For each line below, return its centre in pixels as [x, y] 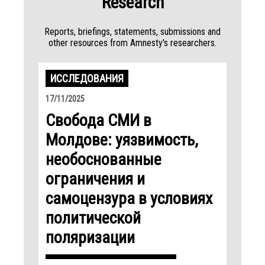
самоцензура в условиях [129, 198]
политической [93, 218]
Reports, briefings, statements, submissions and [132, 31]
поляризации [90, 237]
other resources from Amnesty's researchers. [132, 43]
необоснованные [104, 159]
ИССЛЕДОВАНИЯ [87, 78]
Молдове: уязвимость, [122, 140]
